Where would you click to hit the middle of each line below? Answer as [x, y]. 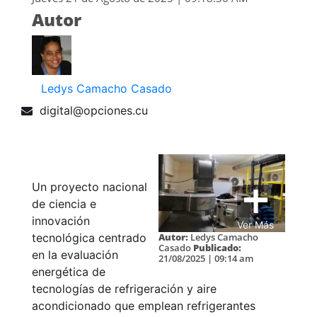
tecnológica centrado [89, 238]
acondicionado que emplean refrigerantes [144, 306]
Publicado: [217, 248]
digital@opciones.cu [94, 111]
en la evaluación [75, 255]
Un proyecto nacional [90, 187]
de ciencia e [64, 204]
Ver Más [255, 225]
